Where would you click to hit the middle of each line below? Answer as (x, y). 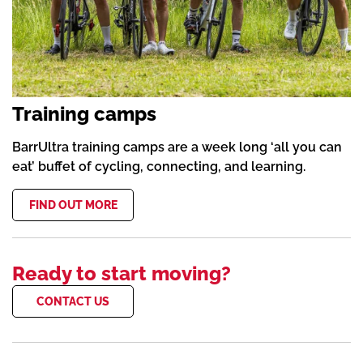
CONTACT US (73, 301)
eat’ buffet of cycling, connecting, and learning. (159, 166)
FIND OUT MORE (73, 205)
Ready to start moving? (122, 273)
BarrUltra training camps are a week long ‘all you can (177, 147)
